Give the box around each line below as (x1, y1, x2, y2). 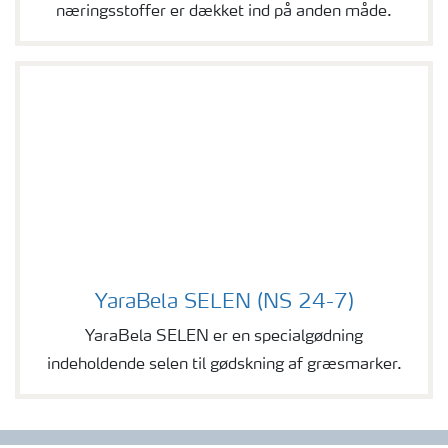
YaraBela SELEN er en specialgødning (85, 329, 363, 346)
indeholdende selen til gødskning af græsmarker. (46, 357, 402, 374)
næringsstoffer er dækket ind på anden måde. (56, 4, 392, 21)
